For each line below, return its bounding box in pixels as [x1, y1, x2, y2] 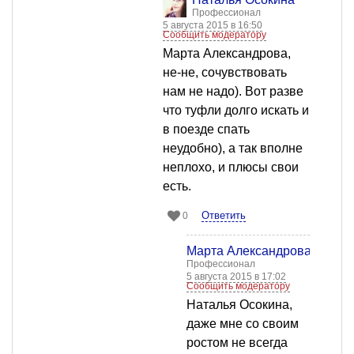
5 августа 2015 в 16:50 [163, 20, 262, 32]
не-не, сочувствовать [163, 66, 287, 80]
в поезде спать [163, 122, 250, 137]
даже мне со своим [186, 317, 299, 331]
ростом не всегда [186, 336, 288, 350]
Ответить [201, 209, 246, 222]
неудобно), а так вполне [163, 141, 303, 156]
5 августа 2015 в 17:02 [186, 271, 286, 283]
